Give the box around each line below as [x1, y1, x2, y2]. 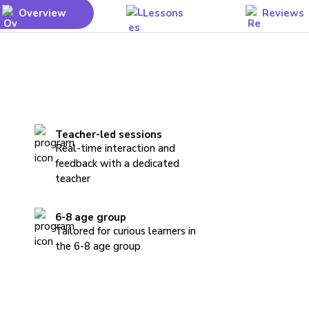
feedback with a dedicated [55, 156, 180, 170]
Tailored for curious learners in [55, 224, 197, 239]
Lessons [142, 6, 183, 21]
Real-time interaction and [55, 141, 176, 155]
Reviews [262, 6, 305, 21]
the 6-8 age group [55, 239, 141, 254]
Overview [18, 6, 66, 21]
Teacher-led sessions [55, 127, 163, 141]
